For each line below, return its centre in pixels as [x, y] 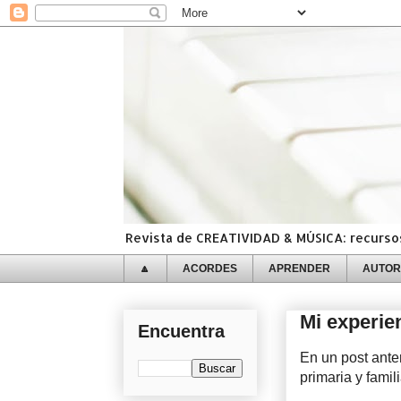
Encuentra [181, 331]
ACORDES [209, 268]
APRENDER [300, 268]
